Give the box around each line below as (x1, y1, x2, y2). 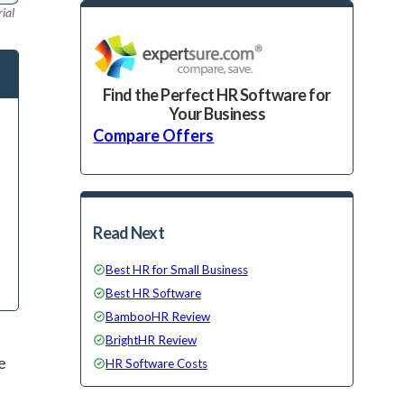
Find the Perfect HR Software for (102, 84, 331, 105)
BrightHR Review (105, 333, 197, 348)
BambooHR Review (105, 309, 210, 325)
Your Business (168, 103, 266, 124)
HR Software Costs (105, 356, 207, 372)
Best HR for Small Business (105, 262, 248, 278)
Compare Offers (93, 124, 215, 145)
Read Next (93, 223, 164, 243)
